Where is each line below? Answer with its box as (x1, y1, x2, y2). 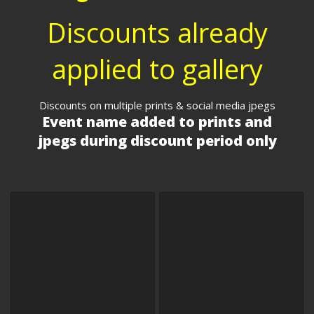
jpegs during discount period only (37, 131, 277, 150)
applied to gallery (51, 50, 263, 87)
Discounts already (46, 14, 268, 50)
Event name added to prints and (42, 112, 272, 131)
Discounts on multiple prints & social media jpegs (39, 98, 275, 112)
